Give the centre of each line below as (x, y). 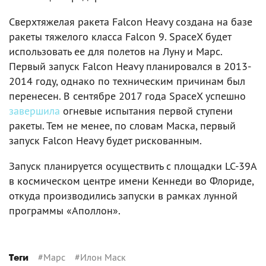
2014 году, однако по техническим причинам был (127, 81)
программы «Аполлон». (65, 210)
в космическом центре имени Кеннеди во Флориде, (131, 180)
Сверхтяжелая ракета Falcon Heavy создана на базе (131, 21)
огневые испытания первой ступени (146, 110)
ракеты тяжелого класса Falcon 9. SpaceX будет (120, 36)
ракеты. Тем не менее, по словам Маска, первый (122, 125)
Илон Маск (103, 257)
